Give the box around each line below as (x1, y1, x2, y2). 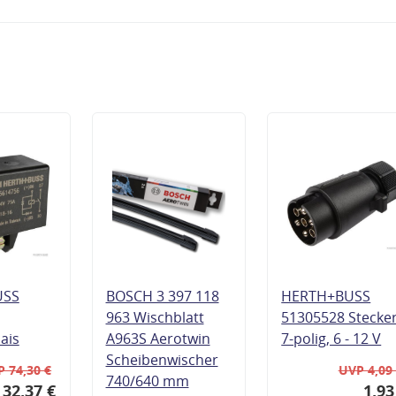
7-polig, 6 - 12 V (281, 328, 382, 348)
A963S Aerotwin (105, 328, 210, 348)
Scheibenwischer (105, 349, 218, 369)
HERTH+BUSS (281, 286, 371, 306)
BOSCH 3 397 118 (105, 286, 219, 306)
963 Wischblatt (105, 307, 204, 327)
